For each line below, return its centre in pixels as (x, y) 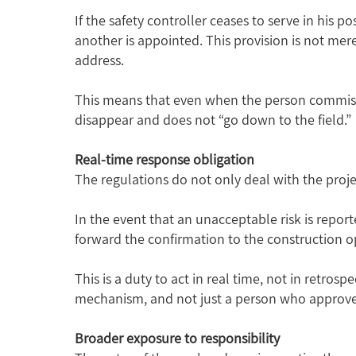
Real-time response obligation (165, 159)
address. (100, 60)
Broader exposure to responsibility (178, 338)
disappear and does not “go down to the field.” (213, 119)
